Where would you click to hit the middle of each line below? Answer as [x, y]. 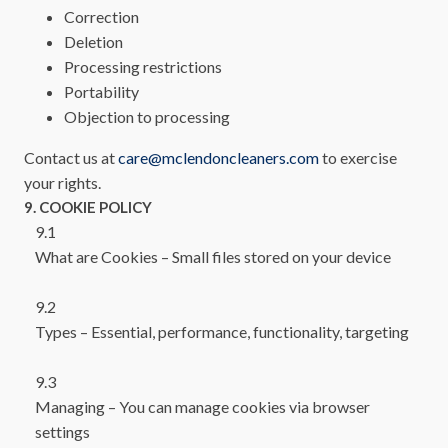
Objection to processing [147, 117]
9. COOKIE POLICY [88, 207]
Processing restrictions [143, 67]
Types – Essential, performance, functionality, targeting [222, 332]
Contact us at [71, 158]
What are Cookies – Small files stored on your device [213, 257]
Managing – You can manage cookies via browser [203, 407]
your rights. [62, 183]
